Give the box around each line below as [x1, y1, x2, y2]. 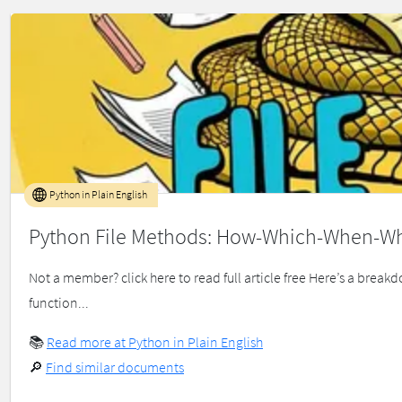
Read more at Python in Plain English [47, 333, 263, 352]
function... [29, 293, 89, 312]
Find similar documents [46, 358, 184, 377]
